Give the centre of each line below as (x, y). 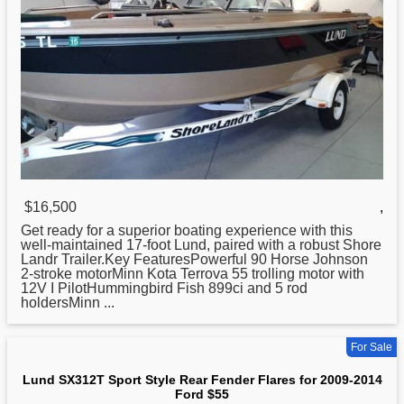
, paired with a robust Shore (294, 245)
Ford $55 (202, 395)
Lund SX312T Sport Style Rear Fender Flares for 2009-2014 (202, 380)
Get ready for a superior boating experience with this (187, 231)
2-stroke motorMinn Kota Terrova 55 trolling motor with (193, 274)
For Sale (372, 348)
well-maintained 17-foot (97, 245)
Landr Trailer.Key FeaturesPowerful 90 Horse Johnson (194, 260)
